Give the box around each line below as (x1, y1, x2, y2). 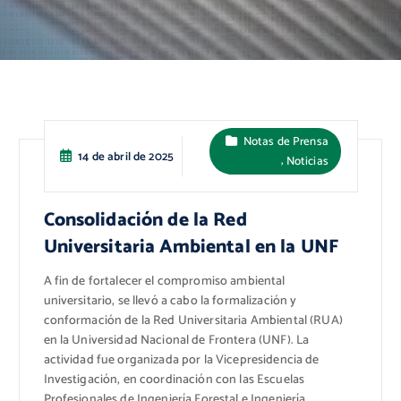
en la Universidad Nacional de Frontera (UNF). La (43, 329, 310, 351)
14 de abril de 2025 (78, 146, 174, 166)
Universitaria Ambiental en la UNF (43, 232, 339, 263)
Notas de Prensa (243, 131, 328, 151)
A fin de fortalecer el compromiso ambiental (43, 270, 286, 292)
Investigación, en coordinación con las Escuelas (43, 369, 305, 390)
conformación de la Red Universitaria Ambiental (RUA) (43, 310, 343, 331)
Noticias (286, 150, 328, 171)
